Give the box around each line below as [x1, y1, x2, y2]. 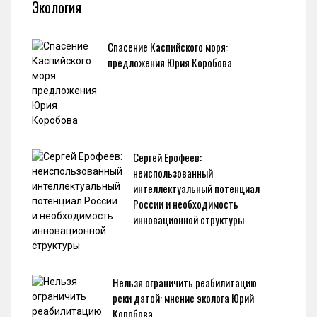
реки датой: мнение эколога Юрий [113, 290, 254, 306]
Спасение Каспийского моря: [108, 39, 228, 54]
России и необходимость [133, 196, 238, 212]
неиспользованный [133, 165, 213, 180]
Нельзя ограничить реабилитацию [113, 275, 257, 290]
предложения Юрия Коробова [108, 54, 232, 70]
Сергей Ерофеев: [133, 149, 202, 165]
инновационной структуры [133, 212, 244, 227]
